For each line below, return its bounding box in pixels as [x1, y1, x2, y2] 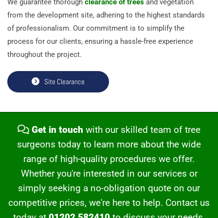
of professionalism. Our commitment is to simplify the [7, 23, 184, 33]
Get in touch [32, 124, 83, 135]
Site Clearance [44, 76, 85, 86]
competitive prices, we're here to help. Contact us [8, 197, 210, 208]
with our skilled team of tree [83, 124, 200, 135]
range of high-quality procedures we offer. [23, 153, 195, 164]
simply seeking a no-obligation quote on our [18, 182, 200, 194]
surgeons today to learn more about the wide [17, 138, 201, 150]
